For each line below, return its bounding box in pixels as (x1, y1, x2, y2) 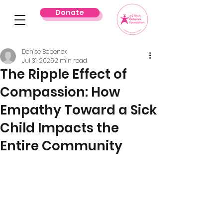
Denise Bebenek (22, 47, 67, 56)
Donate (55, 7, 84, 17)
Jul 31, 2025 (22, 56, 54, 65)
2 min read (55, 56, 87, 65)
